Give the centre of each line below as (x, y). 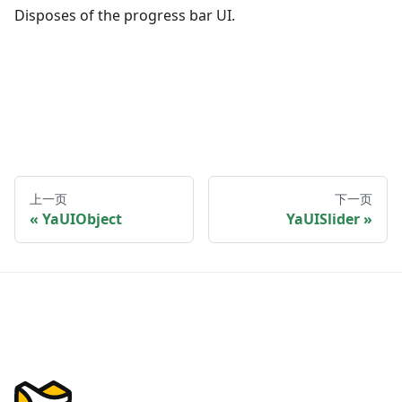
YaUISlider (323, 219)
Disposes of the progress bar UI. (125, 16)
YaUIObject (82, 219)
